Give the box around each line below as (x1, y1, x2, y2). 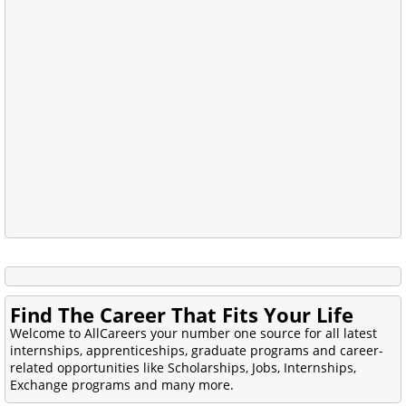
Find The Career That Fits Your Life (10, 300, 353, 328)
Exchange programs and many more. (10, 375, 234, 393)
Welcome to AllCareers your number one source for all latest (10, 324, 377, 342)
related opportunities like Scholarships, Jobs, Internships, (10, 358, 356, 376)
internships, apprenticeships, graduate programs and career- (10, 341, 383, 359)
